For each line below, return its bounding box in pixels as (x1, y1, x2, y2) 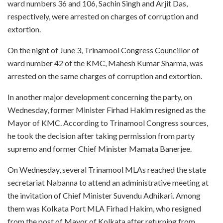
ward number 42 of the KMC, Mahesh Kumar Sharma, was (7, 58, 203, 68)
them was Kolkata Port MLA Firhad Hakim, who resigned (7, 204, 201, 214)
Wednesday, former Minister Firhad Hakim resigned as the (7, 105, 206, 115)
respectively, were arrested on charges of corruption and (7, 11, 198, 21)
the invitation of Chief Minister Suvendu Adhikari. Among (7, 191, 201, 201)
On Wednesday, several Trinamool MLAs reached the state (7, 165, 206, 175)
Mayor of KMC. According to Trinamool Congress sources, (7, 118, 208, 128)
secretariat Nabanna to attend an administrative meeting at (7, 178, 209, 188)
